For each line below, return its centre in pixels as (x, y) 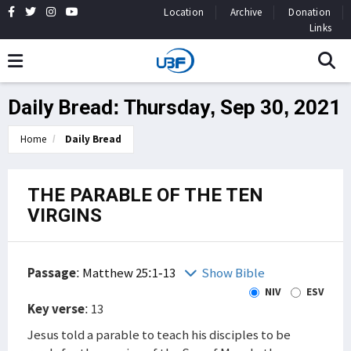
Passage (52, 273)
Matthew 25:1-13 (130, 273)
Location (184, 12)
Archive (246, 12)
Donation (309, 12)
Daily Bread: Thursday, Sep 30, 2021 (174, 107)
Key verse (56, 309)
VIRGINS (65, 215)
